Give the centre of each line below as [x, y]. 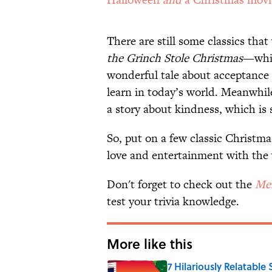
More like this [150, 244]
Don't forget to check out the [181, 185]
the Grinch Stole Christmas [175, 58]
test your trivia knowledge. [173, 202]
